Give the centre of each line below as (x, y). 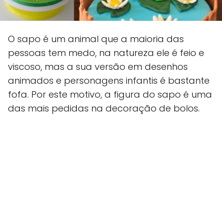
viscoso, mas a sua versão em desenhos (98, 67)
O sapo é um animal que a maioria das (96, 39)
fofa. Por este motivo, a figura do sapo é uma (110, 95)
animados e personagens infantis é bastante (109, 81)
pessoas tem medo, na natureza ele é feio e (106, 53)
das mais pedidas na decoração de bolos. (104, 109)
